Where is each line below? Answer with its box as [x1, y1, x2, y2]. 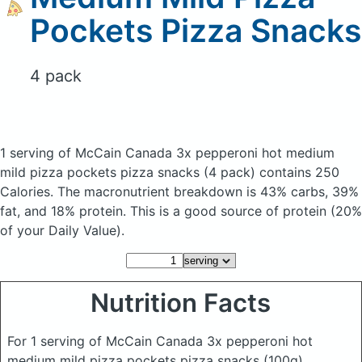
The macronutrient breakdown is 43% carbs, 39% [57, 183, 359, 200]
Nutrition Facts [90, 288, 271, 318]
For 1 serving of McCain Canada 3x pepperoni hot [7, 333, 313, 349]
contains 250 [255, 164, 339, 180]
